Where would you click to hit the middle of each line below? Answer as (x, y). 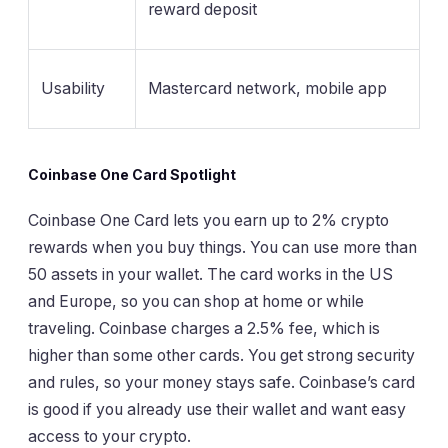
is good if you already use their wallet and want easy (217, 410)
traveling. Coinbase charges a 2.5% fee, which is (204, 329)
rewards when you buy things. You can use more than (222, 248)
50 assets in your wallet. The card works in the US (210, 275)
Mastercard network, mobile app (267, 89)
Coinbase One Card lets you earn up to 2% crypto (208, 221)
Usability (73, 89)
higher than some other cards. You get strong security (221, 356)
